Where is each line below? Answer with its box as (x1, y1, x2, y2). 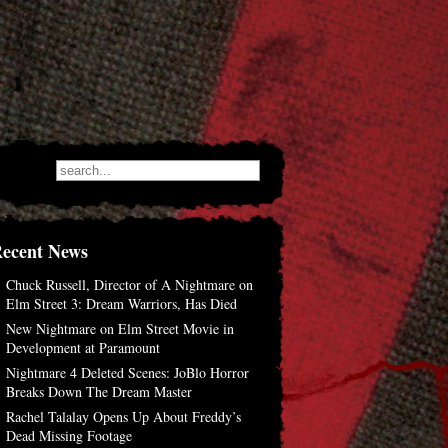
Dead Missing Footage (6, 426, 132, 445)
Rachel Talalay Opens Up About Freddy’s (6, 407, 241, 426)
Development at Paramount (6, 338, 160, 357)
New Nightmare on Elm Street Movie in (6, 319, 234, 338)
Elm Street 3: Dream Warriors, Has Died (6, 294, 237, 313)
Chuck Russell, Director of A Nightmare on (6, 275, 253, 294)
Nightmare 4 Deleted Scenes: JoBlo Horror (6, 363, 249, 382)
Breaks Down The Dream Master (6, 382, 192, 401)
